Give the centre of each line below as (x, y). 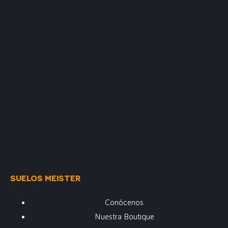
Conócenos (124, 202)
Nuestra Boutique (124, 216)
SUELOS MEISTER (45, 178)
